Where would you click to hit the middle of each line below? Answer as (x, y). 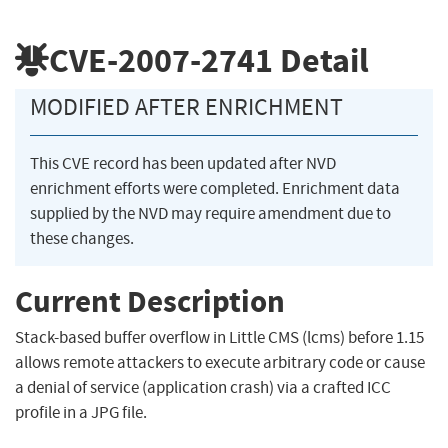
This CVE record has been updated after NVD (183, 164)
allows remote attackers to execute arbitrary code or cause (220, 363)
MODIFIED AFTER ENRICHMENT (186, 107)
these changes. (82, 239)
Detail (321, 60)
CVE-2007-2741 (161, 60)
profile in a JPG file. (81, 413)
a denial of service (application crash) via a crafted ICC (203, 388)
